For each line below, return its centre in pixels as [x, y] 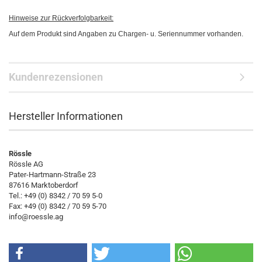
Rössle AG [26, 164]
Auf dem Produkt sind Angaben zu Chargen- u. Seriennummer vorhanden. [126, 34]
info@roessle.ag [36, 217]
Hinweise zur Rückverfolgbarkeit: [61, 18]
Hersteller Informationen [66, 116]
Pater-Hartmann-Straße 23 [52, 175]
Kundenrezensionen [56, 77]
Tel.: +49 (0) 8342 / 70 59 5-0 [56, 196]
